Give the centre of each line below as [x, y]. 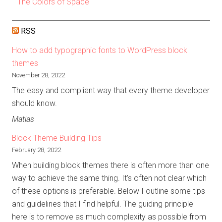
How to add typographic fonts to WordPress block [100, 51]
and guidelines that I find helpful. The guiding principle [103, 204]
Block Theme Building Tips [57, 138]
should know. [34, 104]
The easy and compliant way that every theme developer [111, 91]
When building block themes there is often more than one [111, 166]
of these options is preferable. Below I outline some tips [109, 191]
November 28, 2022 [38, 75]
